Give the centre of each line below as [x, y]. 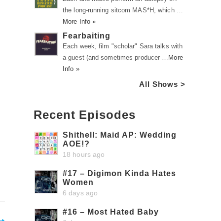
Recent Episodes [85, 115]
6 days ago [80, 193]
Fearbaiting [87, 36]
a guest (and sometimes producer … [116, 57]
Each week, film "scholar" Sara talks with [123, 46]
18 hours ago [84, 154]
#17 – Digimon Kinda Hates [119, 173]
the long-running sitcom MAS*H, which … [123, 10]
